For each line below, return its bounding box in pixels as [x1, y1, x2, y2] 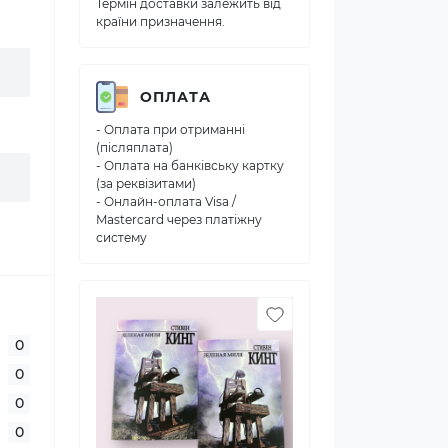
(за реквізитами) [96, 176, 196, 191]
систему [96, 230, 147, 245]
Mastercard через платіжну [96, 212, 262, 227]
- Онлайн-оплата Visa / [96, 194, 236, 209]
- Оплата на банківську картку [96, 158, 284, 173]
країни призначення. [96, 14, 225, 29]
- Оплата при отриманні [96, 122, 245, 137]
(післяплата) [96, 140, 173, 155]
